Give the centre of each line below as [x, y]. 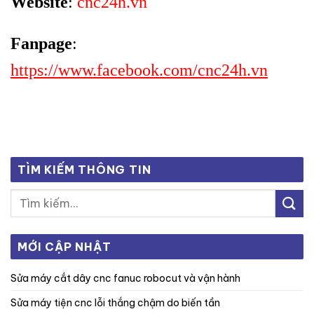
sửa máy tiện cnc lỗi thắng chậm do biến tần [118, 303]
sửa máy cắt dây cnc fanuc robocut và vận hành [129, 279]
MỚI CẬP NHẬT [64, 247]
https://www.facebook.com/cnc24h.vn [139, 70]
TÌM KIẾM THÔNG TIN [84, 170]
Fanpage [41, 44]
